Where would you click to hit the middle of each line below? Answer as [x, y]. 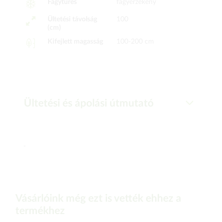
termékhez [40, 211]
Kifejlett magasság [75, 42]
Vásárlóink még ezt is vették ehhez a [98, 198]
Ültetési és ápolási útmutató [89, 103]
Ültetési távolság [72, 19]
